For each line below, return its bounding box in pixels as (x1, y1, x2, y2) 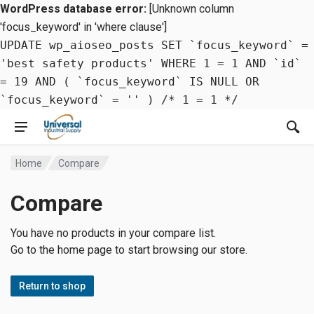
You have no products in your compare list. (11, 226, 216, 240)
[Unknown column (146, 2, 234, 15)
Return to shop (19, 280, 86, 292)
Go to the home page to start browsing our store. (11, 243, 247, 257)
